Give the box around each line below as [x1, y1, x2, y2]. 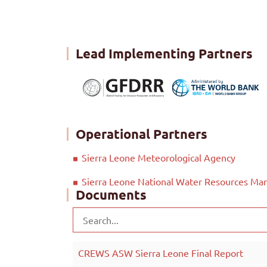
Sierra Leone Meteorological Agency [82, 151, 235, 163]
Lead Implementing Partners [76, 45, 253, 61]
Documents [76, 186, 147, 203]
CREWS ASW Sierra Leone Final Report [78, 246, 243, 259]
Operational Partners [76, 125, 207, 142]
